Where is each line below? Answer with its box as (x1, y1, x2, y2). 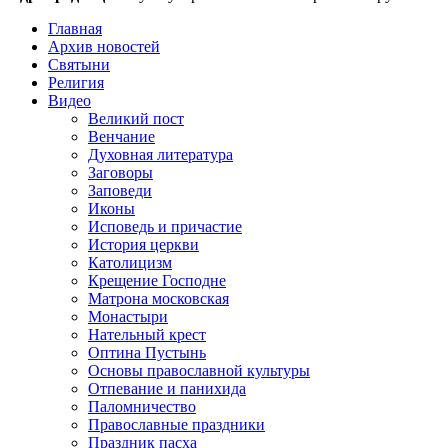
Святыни (48, 55, 110, 73)
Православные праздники (88, 415, 265, 433)
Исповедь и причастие (88, 217, 242, 235)
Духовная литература (88, 145, 233, 163)
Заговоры (88, 163, 153, 181)
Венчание (88, 127, 155, 145)
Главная (48, 19, 102, 37)
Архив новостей (48, 37, 160, 55)
